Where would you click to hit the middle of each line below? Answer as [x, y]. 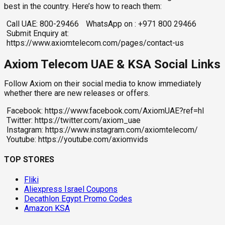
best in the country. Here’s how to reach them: [83, 6]
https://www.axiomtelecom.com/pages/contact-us [95, 43]
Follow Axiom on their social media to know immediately [103, 83]
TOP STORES [29, 160]
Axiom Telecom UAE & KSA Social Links [112, 64]
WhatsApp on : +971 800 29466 [141, 24]
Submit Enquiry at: [38, 33]
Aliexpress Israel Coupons [71, 189]
